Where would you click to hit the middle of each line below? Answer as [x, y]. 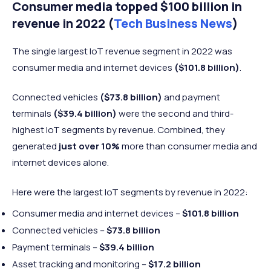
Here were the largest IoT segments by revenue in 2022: [130, 192]
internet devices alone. [60, 163]
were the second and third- [176, 114]
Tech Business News [173, 24]
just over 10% [89, 146]
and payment [191, 97]
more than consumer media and [188, 146]
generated [35, 146]
